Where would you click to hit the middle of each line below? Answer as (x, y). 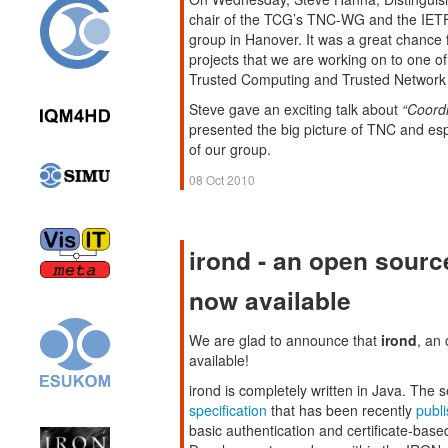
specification (228, 410)
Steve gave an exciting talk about (295, 109)
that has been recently (341, 410)
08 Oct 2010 (222, 179)
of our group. (230, 149)
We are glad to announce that (285, 340)
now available (270, 300)
